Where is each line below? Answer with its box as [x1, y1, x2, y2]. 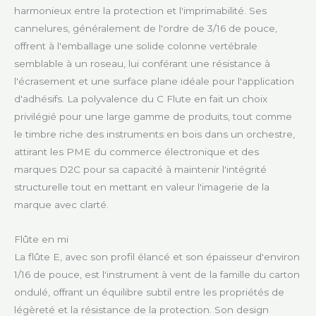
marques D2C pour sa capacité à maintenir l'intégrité [14, 163, 267, 175]
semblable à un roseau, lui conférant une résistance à [14, 57, 270, 69]
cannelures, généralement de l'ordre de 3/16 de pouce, [14, 22, 277, 34]
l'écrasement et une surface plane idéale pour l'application [14, 75, 294, 87]
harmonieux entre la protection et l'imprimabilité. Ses [14, 4, 267, 16]
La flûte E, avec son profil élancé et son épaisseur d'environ [14, 250, 300, 262]
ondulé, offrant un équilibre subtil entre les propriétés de [14, 286, 284, 298]
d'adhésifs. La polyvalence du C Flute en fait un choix [14, 92, 267, 104]
